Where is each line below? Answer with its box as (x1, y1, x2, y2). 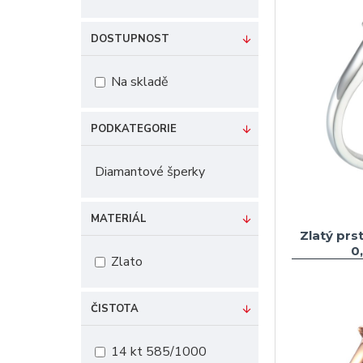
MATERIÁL (91, 211, 147, 226)
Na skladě (111, 73, 169, 91)
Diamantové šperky (95, 163, 205, 181)
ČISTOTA (91, 301, 139, 316)
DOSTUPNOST (91, 32, 169, 46)
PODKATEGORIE (91, 122, 177, 136)
